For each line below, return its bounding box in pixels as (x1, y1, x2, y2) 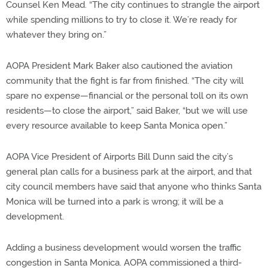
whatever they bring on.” (6, 29, 106, 40)
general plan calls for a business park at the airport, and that (6, 166, 252, 177)
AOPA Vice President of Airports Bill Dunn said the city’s (6, 151, 233, 162)
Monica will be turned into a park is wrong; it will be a (6, 196, 223, 207)
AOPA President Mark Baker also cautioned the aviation (6, 60, 233, 71)
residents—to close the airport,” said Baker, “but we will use (6, 105, 248, 116)
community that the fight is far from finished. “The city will (6, 75, 243, 86)
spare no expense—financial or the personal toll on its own (6, 90, 248, 101)
